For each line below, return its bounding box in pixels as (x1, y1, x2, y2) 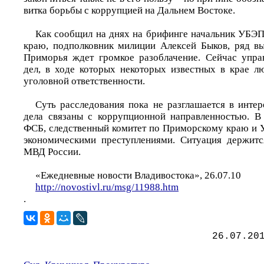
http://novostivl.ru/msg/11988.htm (35, 181, 179, 193)
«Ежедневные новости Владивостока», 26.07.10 (35, 170, 241, 181)
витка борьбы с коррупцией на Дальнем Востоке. (24, 5, 235, 16)
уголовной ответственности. (24, 75, 145, 87)
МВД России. (24, 146, 81, 157)
